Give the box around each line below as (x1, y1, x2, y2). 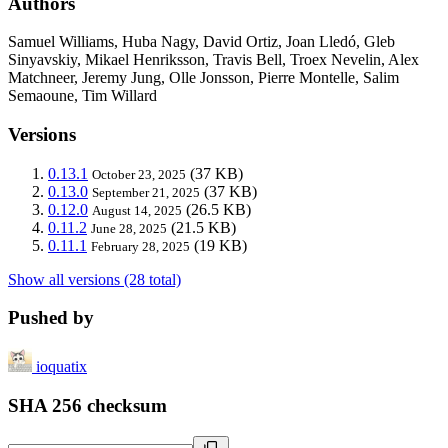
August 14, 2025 (92, 202, 182, 218)
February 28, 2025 (91, 238, 190, 254)
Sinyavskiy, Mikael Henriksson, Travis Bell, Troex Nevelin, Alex (8, 51, 419, 69)
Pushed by (8, 307, 94, 329)
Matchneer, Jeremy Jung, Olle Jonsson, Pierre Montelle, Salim (8, 69, 399, 87)
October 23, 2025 (92, 166, 186, 182)
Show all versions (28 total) (8, 270, 181, 288)
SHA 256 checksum (8, 394, 167, 416)
